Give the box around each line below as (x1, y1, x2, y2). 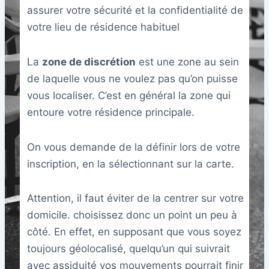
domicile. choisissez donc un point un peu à (26, 209, 237, 222)
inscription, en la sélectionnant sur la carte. (26, 157, 237, 170)
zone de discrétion (41, 55, 136, 68)
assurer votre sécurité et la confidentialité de (26, 4, 243, 17)
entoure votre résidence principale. (26, 106, 198, 118)
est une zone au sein (135, 55, 239, 68)
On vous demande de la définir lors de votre (26, 141, 240, 153)
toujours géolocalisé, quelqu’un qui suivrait (26, 243, 230, 255)
